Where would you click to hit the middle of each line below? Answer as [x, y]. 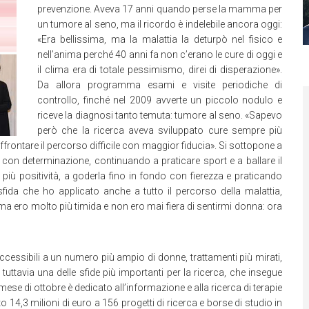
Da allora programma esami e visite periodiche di [160, 85]
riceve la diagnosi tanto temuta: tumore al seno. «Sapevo [160, 115]
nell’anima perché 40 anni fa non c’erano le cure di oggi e [160, 54]
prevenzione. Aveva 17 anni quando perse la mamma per [160, 9]
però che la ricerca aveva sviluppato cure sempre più [160, 130]
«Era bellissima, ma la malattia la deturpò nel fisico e [160, 39]
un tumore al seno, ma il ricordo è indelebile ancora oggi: [160, 24]
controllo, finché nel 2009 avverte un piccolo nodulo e [160, 100]
